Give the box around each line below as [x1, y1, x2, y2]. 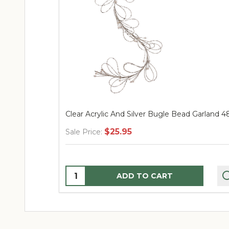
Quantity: [66, 168, 104, 178]
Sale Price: [65, 127, 102, 137]
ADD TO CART [117, 171, 173, 181]
